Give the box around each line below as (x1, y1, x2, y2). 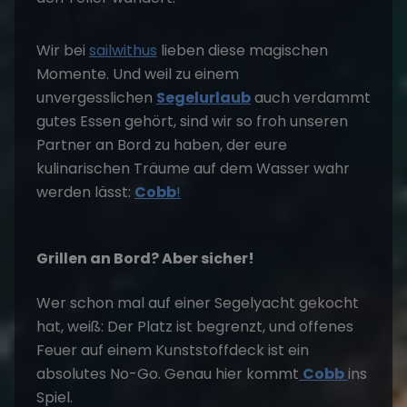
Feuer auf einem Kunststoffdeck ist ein (36, 340, 309, 361)
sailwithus (89, 40, 157, 61)
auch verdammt (251, 87, 371, 108)
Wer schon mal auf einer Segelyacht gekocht (36, 293, 359, 313)
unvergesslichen (36, 87, 156, 108)
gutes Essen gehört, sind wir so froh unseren (36, 111, 348, 132)
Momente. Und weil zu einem (36, 64, 239, 84)
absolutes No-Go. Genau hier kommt (36, 363, 299, 384)
